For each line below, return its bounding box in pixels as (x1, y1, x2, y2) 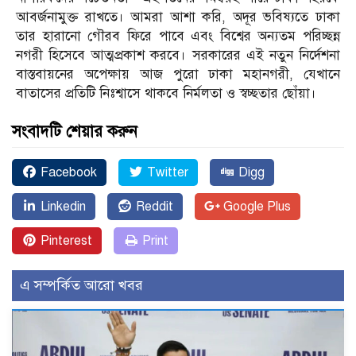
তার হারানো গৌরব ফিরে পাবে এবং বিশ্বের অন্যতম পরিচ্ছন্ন (16, 28, 340, 45)
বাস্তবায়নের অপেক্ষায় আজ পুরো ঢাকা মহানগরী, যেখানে (16, 66, 340, 83)
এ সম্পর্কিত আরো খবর (20, 277, 143, 295)
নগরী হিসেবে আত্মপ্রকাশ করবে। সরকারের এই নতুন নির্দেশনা (16, 47, 340, 64)
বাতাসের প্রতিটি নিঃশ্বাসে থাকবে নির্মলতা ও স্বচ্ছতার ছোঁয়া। (16, 85, 316, 103)
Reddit (133, 199, 173, 215)
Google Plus (220, 199, 291, 215)
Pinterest (37, 233, 92, 250)
